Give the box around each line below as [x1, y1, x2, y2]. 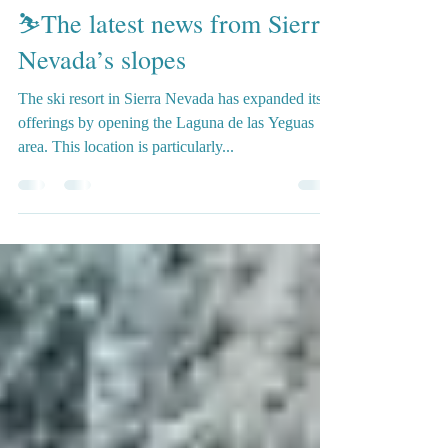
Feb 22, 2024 [60, 16, 123, 30]
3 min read [141, 16, 191, 30]
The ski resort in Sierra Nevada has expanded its [18, 134, 322, 151]
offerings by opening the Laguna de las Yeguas [18, 158, 314, 175]
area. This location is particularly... [18, 182, 234, 199]
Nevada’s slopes [18, 86, 186, 120]
